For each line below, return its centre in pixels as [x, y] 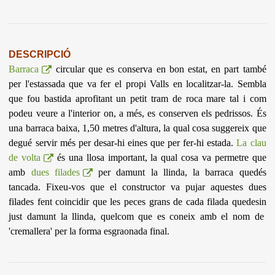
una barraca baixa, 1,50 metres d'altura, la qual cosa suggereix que [137, 128]
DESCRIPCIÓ [40, 54]
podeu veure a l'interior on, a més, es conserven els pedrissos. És [137, 113]
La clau [251, 142]
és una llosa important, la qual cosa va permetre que [160, 157]
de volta [25, 157]
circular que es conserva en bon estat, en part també [159, 69]
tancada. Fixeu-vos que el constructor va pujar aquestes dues [137, 187]
